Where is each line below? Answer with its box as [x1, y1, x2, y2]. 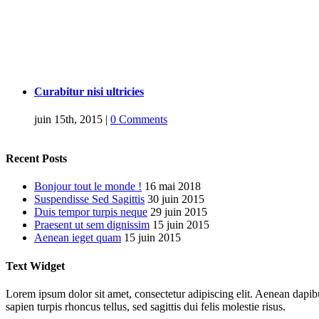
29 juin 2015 [150, 206, 207, 219]
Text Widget [6, 259, 65, 272]
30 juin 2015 [147, 193, 204, 206]
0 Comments [110, 113, 167, 125]
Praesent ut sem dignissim [34, 219, 150, 231]
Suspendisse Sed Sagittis [34, 193, 145, 206]
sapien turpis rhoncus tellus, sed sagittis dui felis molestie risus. [6, 300, 286, 313]
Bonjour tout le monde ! [34, 180, 142, 193]
